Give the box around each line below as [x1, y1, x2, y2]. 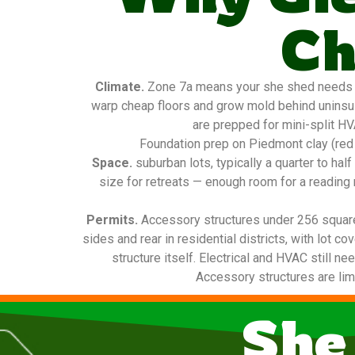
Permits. [86, 212, 138, 227]
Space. [92, 155, 132, 170]
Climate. [95, 79, 144, 94]
